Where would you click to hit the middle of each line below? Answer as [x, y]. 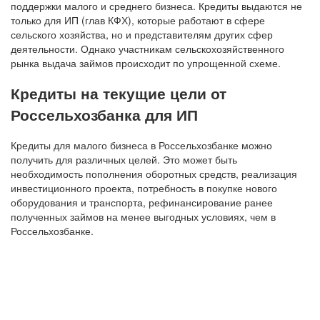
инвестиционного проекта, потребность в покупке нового [144, 187]
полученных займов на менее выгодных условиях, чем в [143, 216]
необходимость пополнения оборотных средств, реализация [154, 173]
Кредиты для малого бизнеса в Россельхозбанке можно [141, 145]
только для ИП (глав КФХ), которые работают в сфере [138, 20]
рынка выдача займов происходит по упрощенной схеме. [146, 62]
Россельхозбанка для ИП [104, 115]
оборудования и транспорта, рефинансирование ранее [142, 202]
